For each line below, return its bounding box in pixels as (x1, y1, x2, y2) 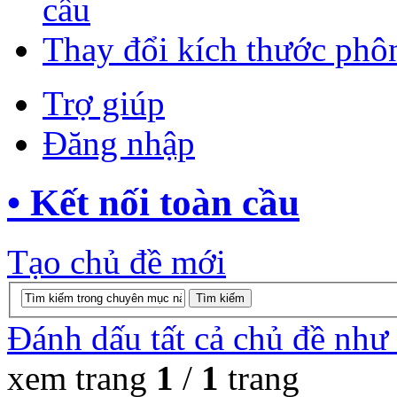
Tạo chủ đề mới (7, 243, 226, 282)
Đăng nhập (43, 124, 195, 163)
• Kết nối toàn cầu (7, 182, 300, 224)
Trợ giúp (43, 84, 165, 123)
